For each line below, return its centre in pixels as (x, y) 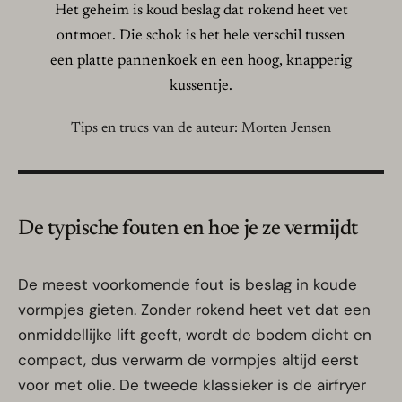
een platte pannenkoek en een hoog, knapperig (201, 62)
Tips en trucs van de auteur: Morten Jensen (201, 129)
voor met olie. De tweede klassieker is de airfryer (192, 385)
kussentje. (201, 87)
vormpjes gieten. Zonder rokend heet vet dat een (194, 310)
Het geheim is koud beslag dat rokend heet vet (201, 12)
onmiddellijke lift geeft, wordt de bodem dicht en (195, 335)
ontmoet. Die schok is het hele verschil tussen (201, 37)
